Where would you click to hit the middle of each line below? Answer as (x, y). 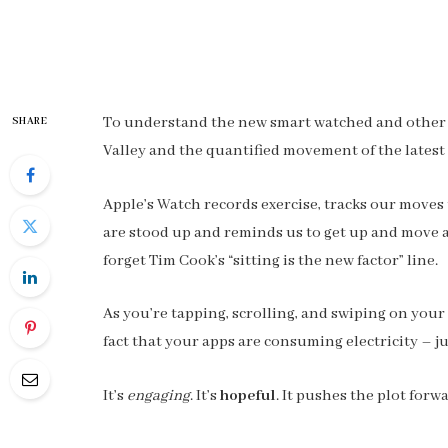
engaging (158, 395)
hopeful (248, 395)
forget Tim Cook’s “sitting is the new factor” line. (270, 260)
